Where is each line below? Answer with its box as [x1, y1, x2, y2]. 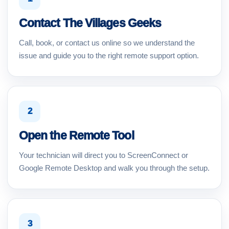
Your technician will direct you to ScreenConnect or [19, 151, 188, 159]
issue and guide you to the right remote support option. [19, 51, 199, 60]
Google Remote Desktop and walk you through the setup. [19, 164, 210, 172]
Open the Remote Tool [19, 129, 134, 142]
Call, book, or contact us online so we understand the [19, 38, 195, 47]
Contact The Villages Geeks [19, 16, 162, 30]
